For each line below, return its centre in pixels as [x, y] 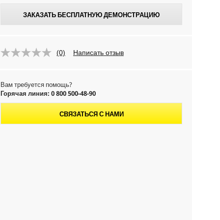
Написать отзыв [98, 53]
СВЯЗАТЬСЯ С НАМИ [91, 114]
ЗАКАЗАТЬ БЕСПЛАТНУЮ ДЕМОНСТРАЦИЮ [91, 15]
